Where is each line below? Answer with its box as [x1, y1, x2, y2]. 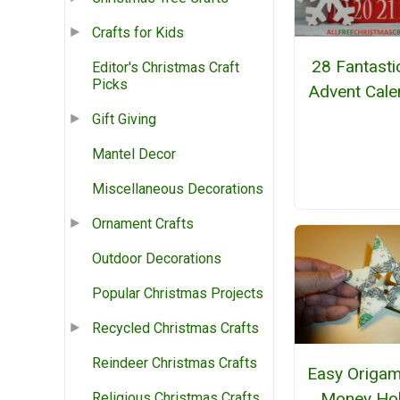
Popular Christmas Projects [92, 285, 263, 303]
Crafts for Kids [92, 24, 184, 42]
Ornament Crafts [92, 215, 194, 233]
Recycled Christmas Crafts [92, 320, 259, 337]
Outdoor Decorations [92, 250, 221, 268]
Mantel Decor [92, 146, 176, 163]
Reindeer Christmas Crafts [92, 354, 257, 372]
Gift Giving [92, 111, 156, 129]
